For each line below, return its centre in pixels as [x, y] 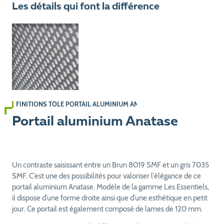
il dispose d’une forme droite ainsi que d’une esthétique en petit [109, 198]
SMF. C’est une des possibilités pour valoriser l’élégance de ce [106, 176]
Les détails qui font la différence [85, 7]
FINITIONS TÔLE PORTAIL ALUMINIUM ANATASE [86, 104]
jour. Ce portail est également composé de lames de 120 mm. [107, 209]
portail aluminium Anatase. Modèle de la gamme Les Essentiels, [110, 187]
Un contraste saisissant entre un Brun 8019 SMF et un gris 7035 [110, 165]
